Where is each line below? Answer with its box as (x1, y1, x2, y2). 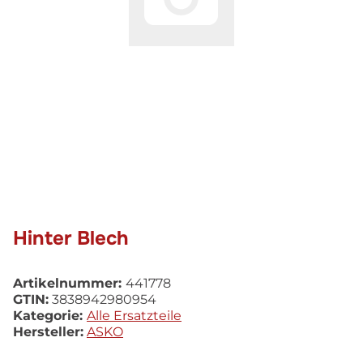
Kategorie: (13, 307, 87, 323)
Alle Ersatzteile (87, 307, 181, 323)
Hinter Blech (13, 225, 129, 250)
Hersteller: (13, 323, 83, 340)
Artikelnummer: (13, 275, 126, 291)
